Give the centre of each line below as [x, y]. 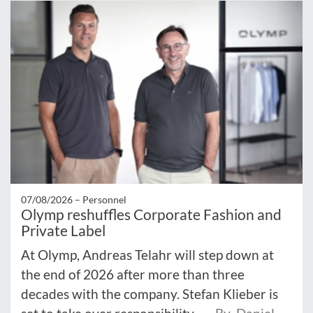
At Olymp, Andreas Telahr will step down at [147, 254]
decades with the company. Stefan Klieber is [150, 293]
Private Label [63, 230]
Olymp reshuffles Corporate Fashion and [151, 214]
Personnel [104, 199]
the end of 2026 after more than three [133, 274]
